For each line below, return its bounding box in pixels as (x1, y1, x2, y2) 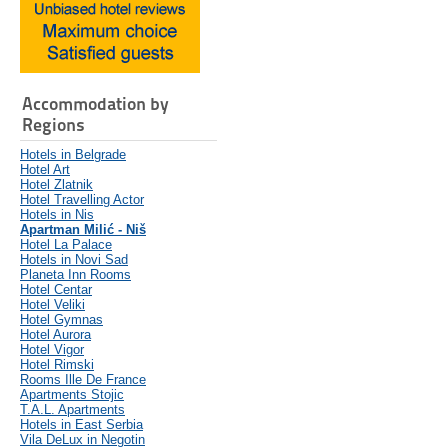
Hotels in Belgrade (20, 147, 126, 163)
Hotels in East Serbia (20, 417, 143, 433)
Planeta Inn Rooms (20, 267, 131, 283)
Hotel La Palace (20, 237, 112, 253)
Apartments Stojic (20, 387, 124, 403)
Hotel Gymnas (20, 312, 103, 328)
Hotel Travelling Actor (20, 192, 144, 208)
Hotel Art (20, 162, 70, 178)
